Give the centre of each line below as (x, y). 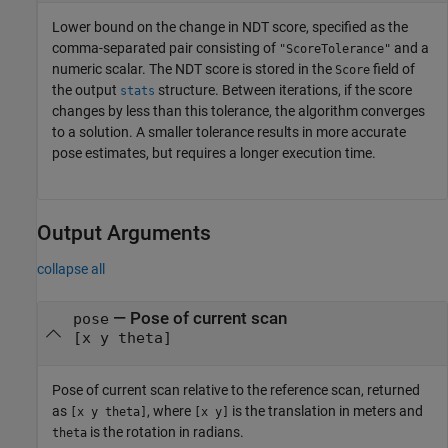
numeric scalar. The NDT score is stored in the (193, 68)
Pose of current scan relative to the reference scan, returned (236, 390)
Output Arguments (124, 232)
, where (170, 411)
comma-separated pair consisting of (165, 47)
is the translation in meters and (326, 411)
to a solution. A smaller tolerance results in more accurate (229, 131)
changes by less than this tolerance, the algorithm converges (238, 110)
